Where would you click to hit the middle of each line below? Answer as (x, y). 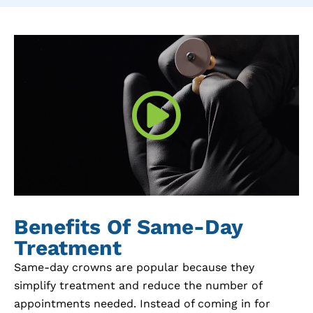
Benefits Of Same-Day (128, 226)
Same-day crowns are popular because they (134, 267)
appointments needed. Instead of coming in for (142, 303)
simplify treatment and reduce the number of (138, 285)
